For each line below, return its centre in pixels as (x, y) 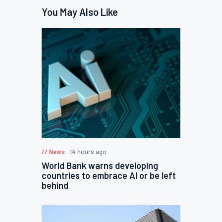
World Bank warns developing (100, 166)
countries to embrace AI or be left (109, 176)
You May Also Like (80, 12)
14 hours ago (88, 152)
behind (55, 186)
